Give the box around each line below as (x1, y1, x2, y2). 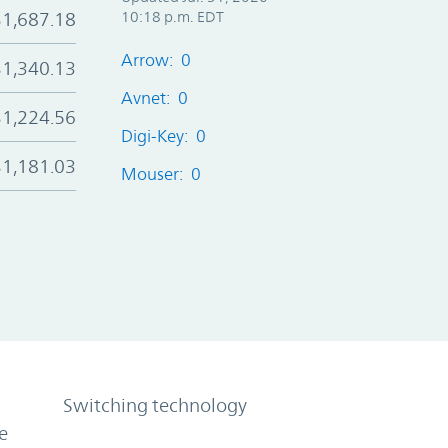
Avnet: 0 (120, 87, 188, 108)
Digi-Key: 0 (120, 125, 206, 146)
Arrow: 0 (120, 49, 191, 70)
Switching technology (63, 393, 248, 416)
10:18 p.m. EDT (120, 7, 224, 25)
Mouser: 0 (120, 163, 201, 184)
